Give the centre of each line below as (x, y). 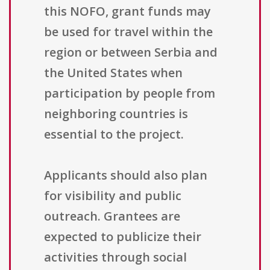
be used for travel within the (128, 32)
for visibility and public (113, 196)
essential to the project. (114, 134)
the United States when (113, 73)
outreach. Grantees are (112, 216)
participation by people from (130, 93)
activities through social (115, 257)
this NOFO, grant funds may (127, 11)
